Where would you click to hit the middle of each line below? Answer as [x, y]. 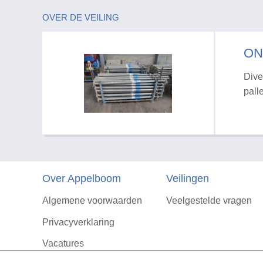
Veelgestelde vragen [209, 201]
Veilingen [187, 179]
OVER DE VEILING [81, 18]
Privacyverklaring [78, 222]
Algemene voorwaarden [92, 201]
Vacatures [63, 243]
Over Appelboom [82, 179]
